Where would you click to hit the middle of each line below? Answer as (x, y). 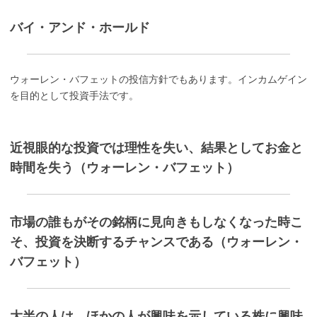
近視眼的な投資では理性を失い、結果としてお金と (156, 147)
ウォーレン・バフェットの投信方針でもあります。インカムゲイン (158, 79)
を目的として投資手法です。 (74, 96)
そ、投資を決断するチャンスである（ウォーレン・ (156, 241)
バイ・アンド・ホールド (80, 27)
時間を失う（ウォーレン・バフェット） (125, 167)
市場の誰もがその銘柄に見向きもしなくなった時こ (156, 221)
